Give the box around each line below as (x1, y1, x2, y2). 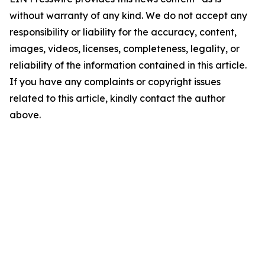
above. (9, 109, 41, 121)
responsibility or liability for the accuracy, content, (9, 26, 237, 38)
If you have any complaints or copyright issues (9, 76, 221, 88)
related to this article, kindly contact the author (9, 92, 225, 104)
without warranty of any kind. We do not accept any (9, 9, 247, 21)
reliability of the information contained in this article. (9, 59, 247, 71)
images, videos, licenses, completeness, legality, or (9, 43, 240, 54)
